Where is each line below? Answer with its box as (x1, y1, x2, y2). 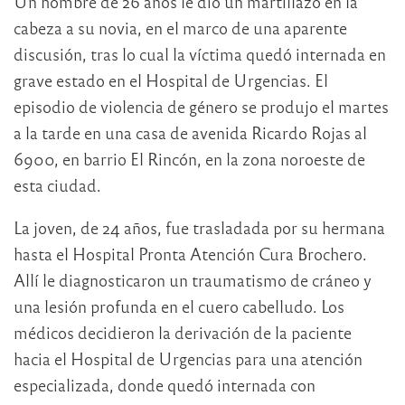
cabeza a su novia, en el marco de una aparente (14, 17, 347, 39)
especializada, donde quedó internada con (14, 374, 316, 396)
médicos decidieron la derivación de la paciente (14, 322, 352, 344)
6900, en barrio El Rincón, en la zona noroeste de (14, 148, 365, 170)
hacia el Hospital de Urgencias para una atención (14, 348, 363, 370)
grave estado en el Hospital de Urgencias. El (14, 70, 328, 91)
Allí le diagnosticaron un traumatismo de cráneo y (14, 269, 372, 291)
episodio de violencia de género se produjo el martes (14, 96, 389, 118)
